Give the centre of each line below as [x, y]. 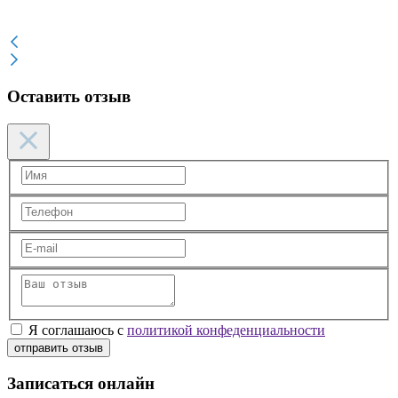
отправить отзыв [59, 348]
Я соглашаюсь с [78, 330]
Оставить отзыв [69, 97]
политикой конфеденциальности [226, 330]
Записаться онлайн [81, 383]
